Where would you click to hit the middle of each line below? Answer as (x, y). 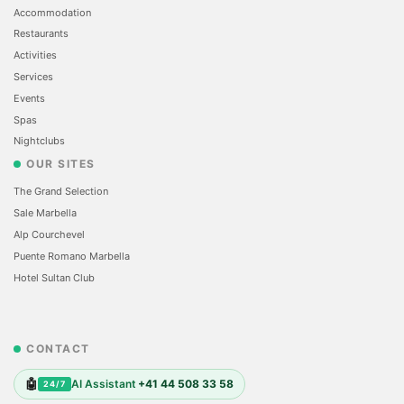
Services (33, 76)
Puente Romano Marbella (72, 256)
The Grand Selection (61, 192)
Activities (35, 55)
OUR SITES (61, 164)
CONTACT (58, 349)
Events (29, 98)
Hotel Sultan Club (54, 277)
